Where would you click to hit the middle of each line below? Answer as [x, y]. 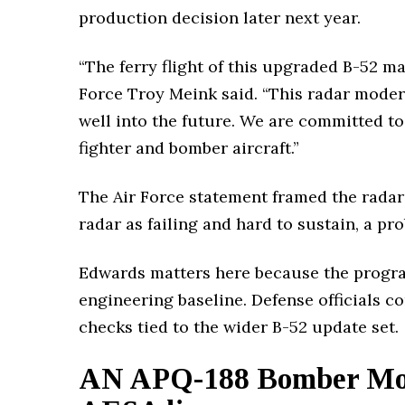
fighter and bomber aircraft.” [189, 148]
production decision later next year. [220, 18]
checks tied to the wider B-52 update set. [239, 327]
